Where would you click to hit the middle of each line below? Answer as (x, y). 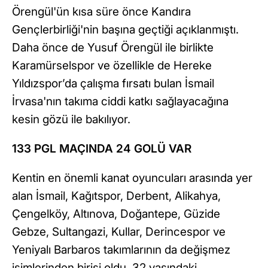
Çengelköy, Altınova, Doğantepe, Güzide (116, 214)
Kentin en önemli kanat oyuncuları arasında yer (132, 178)
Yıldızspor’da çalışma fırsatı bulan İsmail (113, 84)
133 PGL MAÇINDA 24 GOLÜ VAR (102, 149)
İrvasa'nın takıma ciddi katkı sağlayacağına (120, 102)
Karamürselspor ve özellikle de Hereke (112, 66)
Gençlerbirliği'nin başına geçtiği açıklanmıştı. (125, 30)
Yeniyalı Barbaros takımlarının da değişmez (121, 250)
